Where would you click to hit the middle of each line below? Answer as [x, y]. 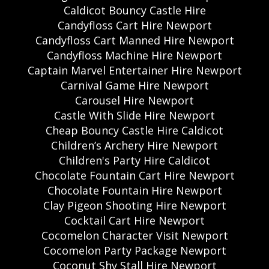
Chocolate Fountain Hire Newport [134, 190]
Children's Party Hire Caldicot [134, 160]
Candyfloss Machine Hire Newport [134, 55]
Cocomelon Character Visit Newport [134, 235]
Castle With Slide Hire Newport [134, 115]
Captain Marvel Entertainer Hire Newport [134, 70]
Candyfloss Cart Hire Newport [134, 25]
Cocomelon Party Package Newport [134, 250]
